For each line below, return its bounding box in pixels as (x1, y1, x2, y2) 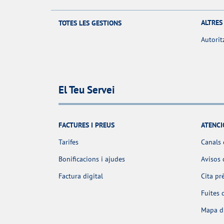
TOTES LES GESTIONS (58, 18, 121, 27)
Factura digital (58, 171, 103, 180)
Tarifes (58, 137, 78, 146)
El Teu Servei (58, 83, 115, 97)
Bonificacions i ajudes (58, 154, 125, 163)
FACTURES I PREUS (58, 120, 114, 129)
